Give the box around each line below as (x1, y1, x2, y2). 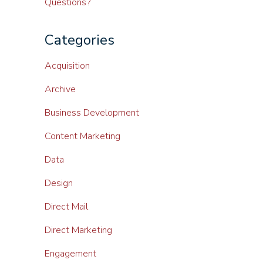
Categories (45, 31, 114, 49)
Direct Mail (45, 200, 88, 213)
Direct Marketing (45, 224, 112, 237)
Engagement (45, 247, 96, 260)
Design (45, 177, 73, 190)
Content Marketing (45, 130, 120, 143)
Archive (45, 83, 76, 96)
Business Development (45, 106, 139, 119)
